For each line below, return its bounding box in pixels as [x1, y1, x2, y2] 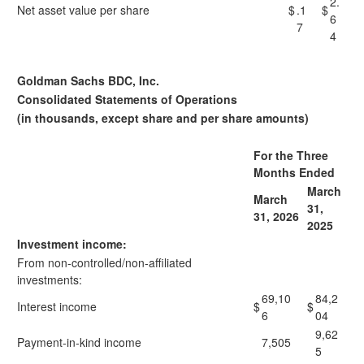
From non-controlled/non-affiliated [17, 254, 192, 271]
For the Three [253, 147, 328, 163]
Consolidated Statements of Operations [17, 91, 237, 107]
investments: [17, 271, 82, 288]
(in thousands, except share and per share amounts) [17, 110, 309, 126]
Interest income [17, 298, 97, 314]
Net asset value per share [17, 2, 149, 18]
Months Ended [253, 164, 335, 180]
